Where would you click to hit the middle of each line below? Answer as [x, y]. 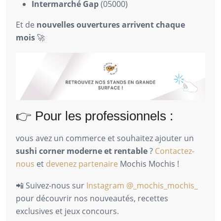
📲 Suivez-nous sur [51, 185]
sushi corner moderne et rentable [82, 151]
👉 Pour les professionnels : [94, 116]
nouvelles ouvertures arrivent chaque [111, 24]
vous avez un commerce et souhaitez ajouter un [105, 138]
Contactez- [175, 151]
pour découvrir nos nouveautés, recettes [92, 198]
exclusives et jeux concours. [67, 211]
